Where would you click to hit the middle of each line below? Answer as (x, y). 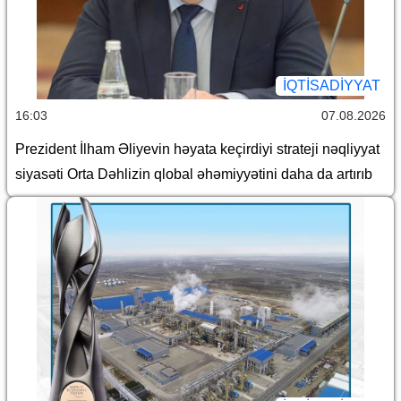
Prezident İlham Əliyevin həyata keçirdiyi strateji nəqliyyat (197, 149)
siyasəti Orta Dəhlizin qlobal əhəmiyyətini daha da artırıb (196, 174)
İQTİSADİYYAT (332, 85)
